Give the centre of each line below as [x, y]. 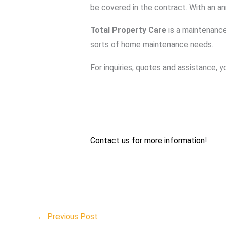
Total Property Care [128, 30]
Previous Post [72, 216]
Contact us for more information [147, 141]
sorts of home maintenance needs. [152, 45]
